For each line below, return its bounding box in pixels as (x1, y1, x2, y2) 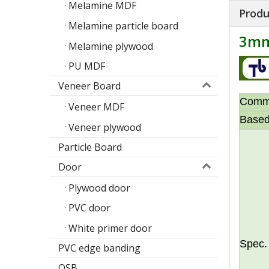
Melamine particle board (68, 19, 178, 32)
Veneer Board (58, 79, 121, 93)
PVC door (68, 201, 110, 215)
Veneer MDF (68, 100, 124, 114)
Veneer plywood (68, 120, 141, 134)
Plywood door (68, 181, 130, 195)
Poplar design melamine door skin (175, 185, 182, 198)
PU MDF (68, 59, 105, 73)
